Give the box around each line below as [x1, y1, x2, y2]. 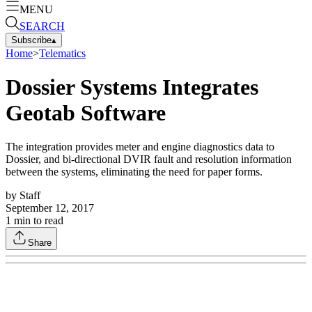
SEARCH [19, 19, 65, 32]
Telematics [39, 47, 86, 59]
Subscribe [11, 34, 52, 45]
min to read [11, 214, 63, 227]
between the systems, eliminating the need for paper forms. [6, 166, 263, 178]
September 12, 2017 [6, 202, 94, 214]
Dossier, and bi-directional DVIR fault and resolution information [6, 153, 292, 166]
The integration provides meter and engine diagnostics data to [6, 141, 274, 153]
